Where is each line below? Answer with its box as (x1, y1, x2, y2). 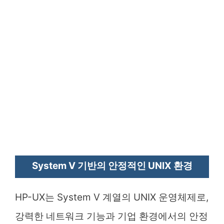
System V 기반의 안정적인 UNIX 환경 (31, 159, 192, 171)
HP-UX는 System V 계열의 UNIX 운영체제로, (15, 191, 208, 203)
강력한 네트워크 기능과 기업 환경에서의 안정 (15, 210, 208, 222)
